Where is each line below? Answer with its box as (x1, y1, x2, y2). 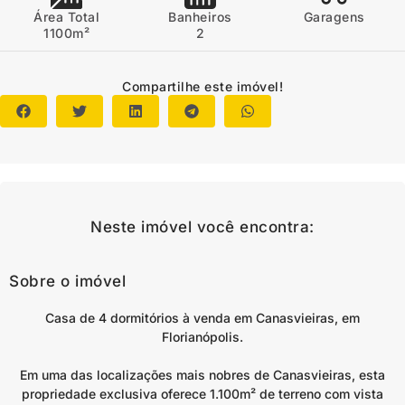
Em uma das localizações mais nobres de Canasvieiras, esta (20, 367, 385, 382)
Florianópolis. (162, 329, 243, 344)
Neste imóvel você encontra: (90, 218, 315, 236)
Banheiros (168, 9, 232, 24)
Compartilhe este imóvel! (122, 79, 283, 94)
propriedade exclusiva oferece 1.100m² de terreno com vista (22, 386, 383, 401)
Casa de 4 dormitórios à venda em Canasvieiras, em (45, 310, 360, 325)
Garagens (303, 9, 365, 24)
